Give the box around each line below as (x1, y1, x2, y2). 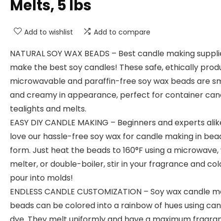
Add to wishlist (24, 27, 73, 37)
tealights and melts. (10, 103, 86, 115)
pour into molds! (10, 172, 73, 184)
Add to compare (94, 27, 150, 37)
